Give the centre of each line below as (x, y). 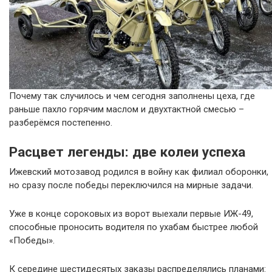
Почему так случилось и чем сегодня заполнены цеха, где (132, 96)
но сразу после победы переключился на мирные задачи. (131, 185)
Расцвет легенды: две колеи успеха (127, 152)
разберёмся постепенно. (61, 123)
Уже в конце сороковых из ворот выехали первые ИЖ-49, (131, 214)
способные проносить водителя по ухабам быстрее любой (134, 227)
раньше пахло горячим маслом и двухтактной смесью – (127, 110)
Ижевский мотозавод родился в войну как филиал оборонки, (139, 172)
